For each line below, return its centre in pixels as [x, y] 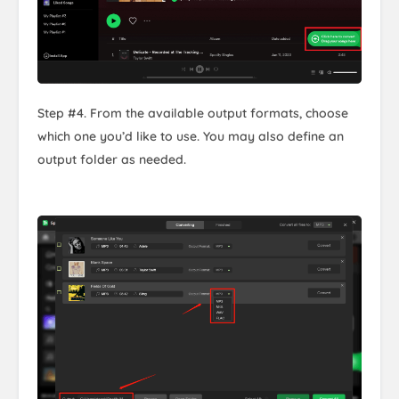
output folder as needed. [112, 160]
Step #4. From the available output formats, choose [193, 114]
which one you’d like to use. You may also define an [191, 137]
